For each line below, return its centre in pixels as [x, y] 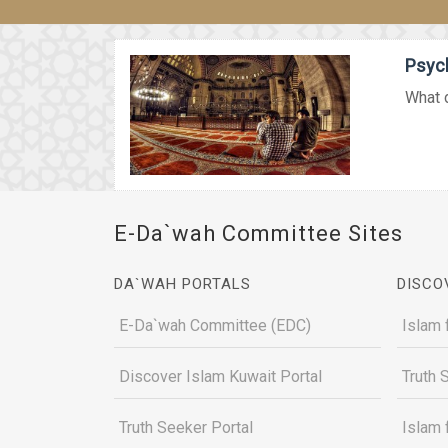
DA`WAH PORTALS [182, 284]
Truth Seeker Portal [186, 427]
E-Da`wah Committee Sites [258, 233]
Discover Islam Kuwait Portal [220, 376]
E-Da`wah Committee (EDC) [215, 325]
